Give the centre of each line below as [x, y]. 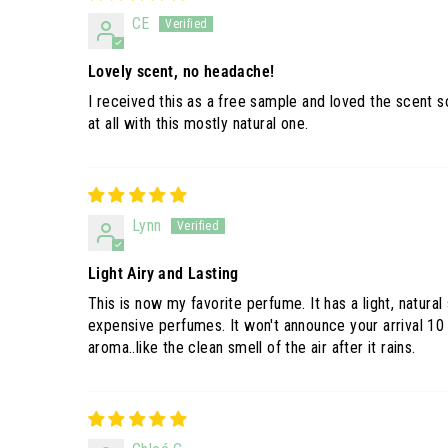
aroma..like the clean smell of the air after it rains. [252, 347]
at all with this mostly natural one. [198, 123]
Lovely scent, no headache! [181, 71]
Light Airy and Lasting [163, 273]
